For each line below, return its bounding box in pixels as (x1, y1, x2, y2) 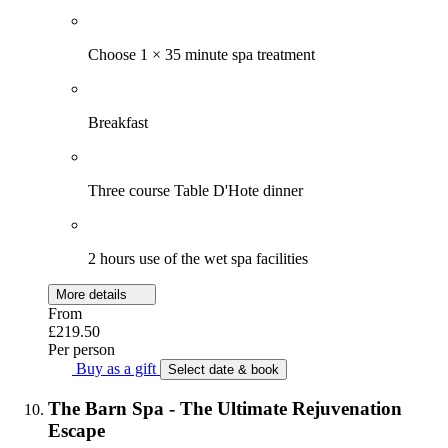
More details (56, 286, 131, 302)
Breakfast (88, 113, 148, 131)
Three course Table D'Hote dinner (88, 181, 303, 199)
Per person (48, 340, 115, 358)
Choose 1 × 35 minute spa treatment (88, 45, 315, 63)
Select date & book (168, 361, 279, 377)
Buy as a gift (72, 359, 160, 377)
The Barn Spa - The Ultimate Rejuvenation (48, 398, 402, 420)
